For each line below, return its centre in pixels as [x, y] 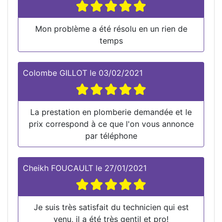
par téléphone [111, 136]
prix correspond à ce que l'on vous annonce [111, 124]
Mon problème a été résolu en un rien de [111, 28]
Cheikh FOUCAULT [58, 168]
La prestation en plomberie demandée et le [111, 112]
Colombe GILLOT [55, 73]
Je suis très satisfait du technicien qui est [111, 207]
